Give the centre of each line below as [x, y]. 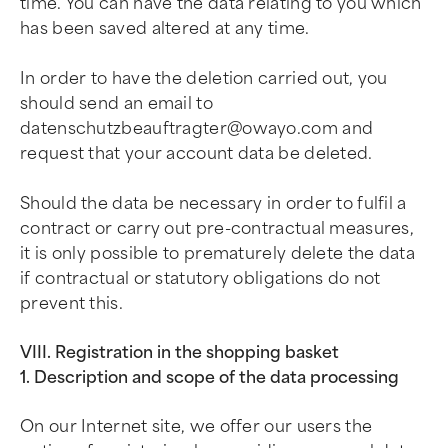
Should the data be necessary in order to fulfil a [213, 203]
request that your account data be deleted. [196, 153]
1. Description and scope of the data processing [209, 377]
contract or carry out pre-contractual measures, [217, 228]
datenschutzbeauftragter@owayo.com [179, 128]
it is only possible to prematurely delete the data [217, 253]
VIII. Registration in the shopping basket [179, 352]
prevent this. [71, 303]
